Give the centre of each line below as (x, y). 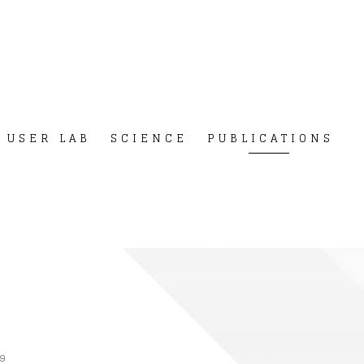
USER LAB (49, 139)
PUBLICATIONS (271, 139)
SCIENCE (149, 139)
